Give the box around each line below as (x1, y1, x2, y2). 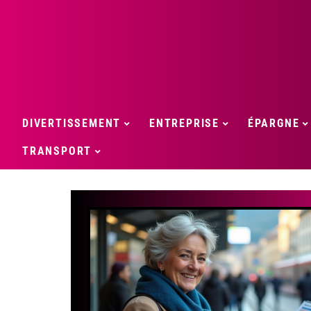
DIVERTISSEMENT (22, 117, 121, 130)
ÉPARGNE (247, 117, 300, 130)
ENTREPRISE (149, 117, 220, 130)
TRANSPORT (22, 144, 92, 158)
